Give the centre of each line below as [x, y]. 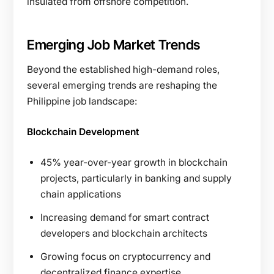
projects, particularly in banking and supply [136, 178]
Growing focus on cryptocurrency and [125, 256]
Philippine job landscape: [82, 101]
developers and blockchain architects [124, 233]
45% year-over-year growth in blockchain [134, 162]
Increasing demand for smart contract [125, 217]
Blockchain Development [83, 131]
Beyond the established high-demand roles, [123, 69]
